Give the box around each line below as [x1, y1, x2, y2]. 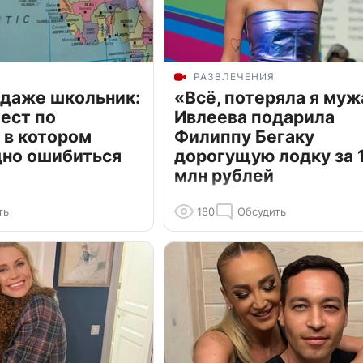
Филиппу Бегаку [174, 126, 314, 147]
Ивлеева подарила [174, 107, 335, 128]
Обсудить [237, 205, 286, 219]
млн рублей [174, 165, 274, 186]
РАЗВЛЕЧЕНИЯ [194, 70, 275, 83]
